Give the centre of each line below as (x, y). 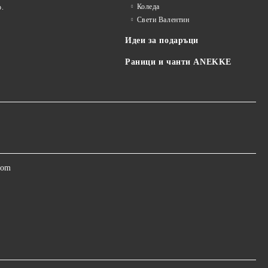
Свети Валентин (163, 20)
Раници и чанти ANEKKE (178, 62)
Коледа (148, 7)
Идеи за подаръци (162, 40)
